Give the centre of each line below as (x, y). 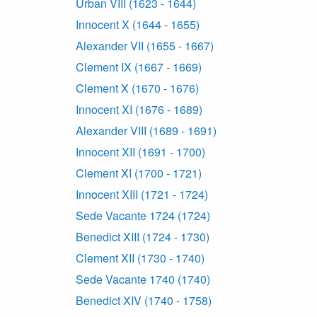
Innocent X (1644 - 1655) (138, 25)
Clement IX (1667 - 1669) (139, 67)
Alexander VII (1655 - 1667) (145, 46)
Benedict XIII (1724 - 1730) (143, 237)
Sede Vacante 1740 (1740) (143, 279)
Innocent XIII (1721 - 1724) (142, 195)
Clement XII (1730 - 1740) (140, 258)
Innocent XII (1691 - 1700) (140, 152)
